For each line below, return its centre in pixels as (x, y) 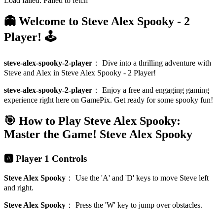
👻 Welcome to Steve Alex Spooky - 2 (97, 21)
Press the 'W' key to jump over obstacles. (139, 205)
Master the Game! (50, 134)
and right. (19, 188)
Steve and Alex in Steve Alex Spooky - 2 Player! (80, 73)
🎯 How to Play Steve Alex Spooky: (92, 121)
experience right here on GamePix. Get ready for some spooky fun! (109, 100)
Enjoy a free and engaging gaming (156, 90)
